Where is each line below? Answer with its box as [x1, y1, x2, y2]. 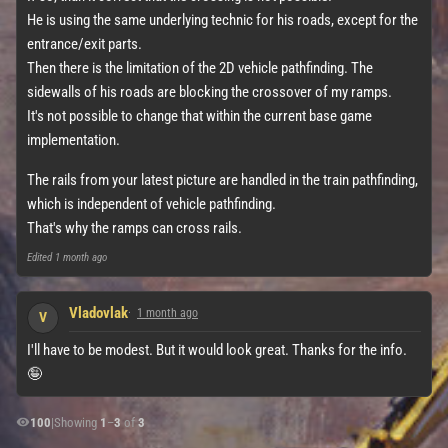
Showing [54, 414, 100, 430]
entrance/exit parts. [27, 34, 142, 53]
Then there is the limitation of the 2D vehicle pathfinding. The [27, 58, 373, 77]
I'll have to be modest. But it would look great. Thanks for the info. [27, 340, 407, 359]
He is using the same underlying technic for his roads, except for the [27, 10, 418, 29]
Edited [27, 250, 55, 264]
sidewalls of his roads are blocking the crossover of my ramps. [27, 82, 392, 101]
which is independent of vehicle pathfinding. [27, 194, 276, 213]
